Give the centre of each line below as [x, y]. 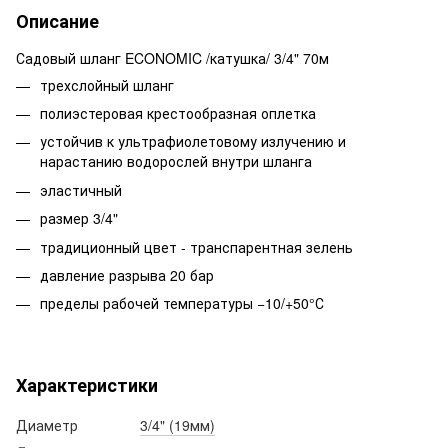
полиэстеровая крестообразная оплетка [178, 112]
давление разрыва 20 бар [127, 274]
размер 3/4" [79, 218]
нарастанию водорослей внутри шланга [176, 161]
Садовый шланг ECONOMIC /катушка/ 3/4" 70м [172, 57]
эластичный [81, 189]
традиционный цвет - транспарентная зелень [196, 246]
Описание [57, 20]
